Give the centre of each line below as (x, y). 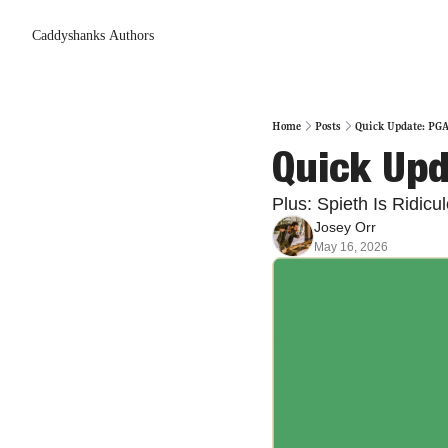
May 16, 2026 (351, 247)
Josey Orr (345, 227)
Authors (131, 35)
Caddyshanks (68, 35)
